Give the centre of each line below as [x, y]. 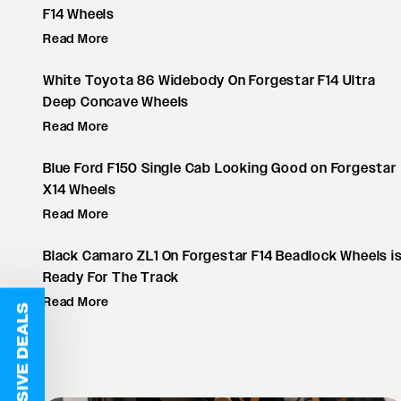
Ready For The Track [111, 277]
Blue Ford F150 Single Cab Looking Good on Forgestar [220, 168]
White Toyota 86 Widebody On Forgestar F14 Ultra [209, 81]
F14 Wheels [79, 14]
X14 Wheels [80, 190]
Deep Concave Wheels [116, 102]
